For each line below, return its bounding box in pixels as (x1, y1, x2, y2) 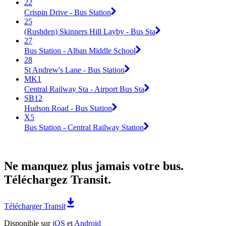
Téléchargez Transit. (4, 173, 111, 186)
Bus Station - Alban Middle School (24, 46, 136, 55)
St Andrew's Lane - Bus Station (24, 65, 125, 74)
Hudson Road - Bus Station (24, 103, 112, 112)
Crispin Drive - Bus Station (24, 8, 111, 17)
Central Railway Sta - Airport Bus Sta (24, 84, 144, 93)
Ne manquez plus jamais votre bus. (4, 159, 184, 173)
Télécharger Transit (4, 201, 66, 210)
